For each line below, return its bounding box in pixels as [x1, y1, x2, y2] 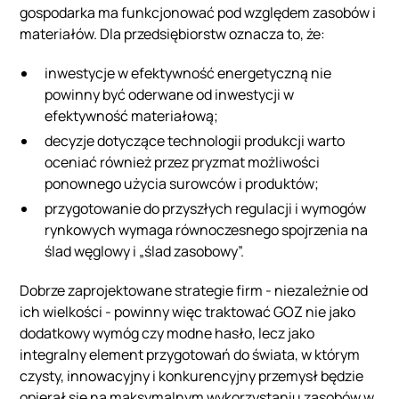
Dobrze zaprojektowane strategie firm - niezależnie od [20, 280, 369, 300]
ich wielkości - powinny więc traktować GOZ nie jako [20, 301, 356, 322]
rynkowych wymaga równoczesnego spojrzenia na [45, 219, 369, 240]
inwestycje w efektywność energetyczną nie [45, 62, 332, 83]
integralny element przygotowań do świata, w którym [20, 344, 361, 364]
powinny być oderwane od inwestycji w [45, 84, 295, 104]
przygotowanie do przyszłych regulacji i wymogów [45, 198, 367, 218]
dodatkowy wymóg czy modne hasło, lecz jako [20, 322, 315, 343]
